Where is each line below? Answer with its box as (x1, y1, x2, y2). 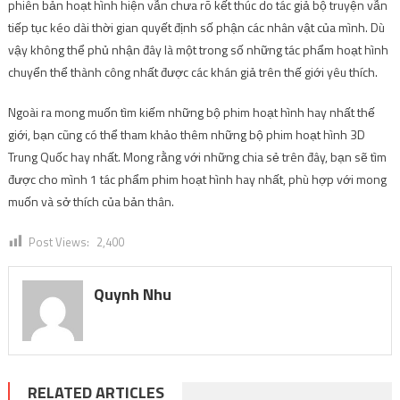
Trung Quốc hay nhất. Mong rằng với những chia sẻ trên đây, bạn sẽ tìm (7, 146, 387, 166)
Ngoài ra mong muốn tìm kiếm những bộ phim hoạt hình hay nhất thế (7, 102, 375, 121)
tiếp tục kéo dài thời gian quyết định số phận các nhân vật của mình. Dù (7, 17, 385, 37)
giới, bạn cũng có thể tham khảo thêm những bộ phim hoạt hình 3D (7, 124, 365, 144)
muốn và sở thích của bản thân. (7, 191, 174, 211)
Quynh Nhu (93, 281, 171, 306)
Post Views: (28, 232, 89, 251)
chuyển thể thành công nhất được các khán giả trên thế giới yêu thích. (7, 62, 380, 81)
